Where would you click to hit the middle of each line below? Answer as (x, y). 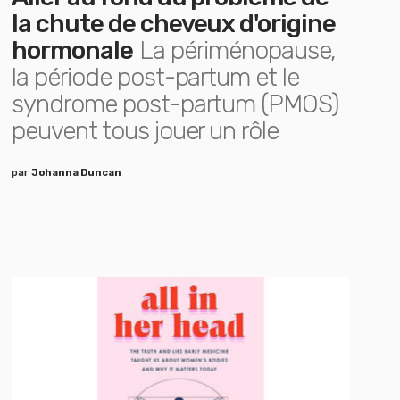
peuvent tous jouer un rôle (146, 131)
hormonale (72, 50)
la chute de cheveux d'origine (174, 24)
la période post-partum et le (155, 77)
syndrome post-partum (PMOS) (175, 104)
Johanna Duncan (77, 173)
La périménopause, (238, 50)
